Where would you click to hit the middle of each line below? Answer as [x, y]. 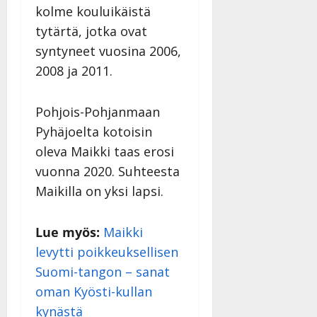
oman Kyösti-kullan [94, 292]
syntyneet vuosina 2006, [108, 51]
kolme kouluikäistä [93, 12]
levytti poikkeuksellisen [107, 252]
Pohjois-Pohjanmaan [98, 112]
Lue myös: [68, 232]
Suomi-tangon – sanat [103, 272]
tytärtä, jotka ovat [91, 31]
